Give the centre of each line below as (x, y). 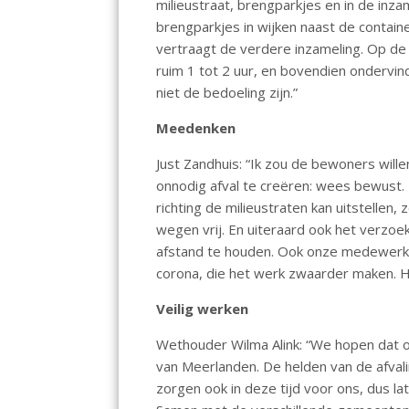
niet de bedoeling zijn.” (227, 92)
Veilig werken (203, 308)
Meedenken (196, 127)
